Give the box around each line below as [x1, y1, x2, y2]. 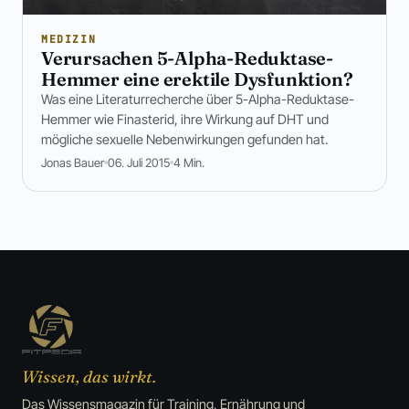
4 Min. [173, 154, 204, 170]
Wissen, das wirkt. [22, 365, 156, 387]
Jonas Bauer [41, 154, 104, 170]
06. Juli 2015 [108, 154, 170, 170]
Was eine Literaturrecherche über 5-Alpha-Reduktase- [41, 90, 354, 107]
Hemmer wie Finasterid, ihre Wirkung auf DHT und [41, 110, 329, 127]
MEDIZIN [41, 31, 97, 46]
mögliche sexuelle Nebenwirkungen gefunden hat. [41, 131, 328, 147]
